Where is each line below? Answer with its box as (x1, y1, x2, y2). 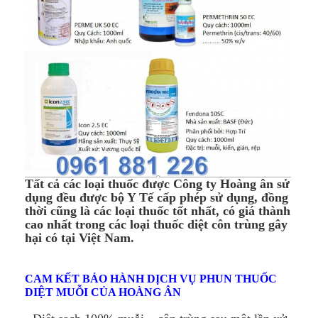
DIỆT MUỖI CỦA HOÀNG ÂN (25, 286, 181, 299)
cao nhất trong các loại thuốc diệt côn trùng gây (25, 217, 287, 232)
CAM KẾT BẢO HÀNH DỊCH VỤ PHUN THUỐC (25, 273, 277, 285)
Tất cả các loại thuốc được (25, 177, 173, 192)
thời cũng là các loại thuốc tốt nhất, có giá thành (25, 204, 290, 219)
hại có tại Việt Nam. (25, 231, 134, 246)
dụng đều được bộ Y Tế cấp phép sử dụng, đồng (25, 190, 288, 205)
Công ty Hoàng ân (173, 177, 273, 192)
